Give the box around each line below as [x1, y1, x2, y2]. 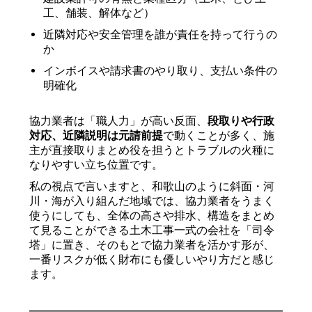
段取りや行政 [208, 114, 275, 127]
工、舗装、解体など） [43, 6, 155, 19]
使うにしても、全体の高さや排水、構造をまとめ [29, 209, 275, 222]
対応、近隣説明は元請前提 [29, 129, 164, 142]
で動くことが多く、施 [163, 129, 275, 142]
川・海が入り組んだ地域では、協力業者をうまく [29, 194, 275, 208]
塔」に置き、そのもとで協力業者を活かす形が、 [29, 238, 275, 251]
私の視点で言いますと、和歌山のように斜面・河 [29, 180, 275, 193]
